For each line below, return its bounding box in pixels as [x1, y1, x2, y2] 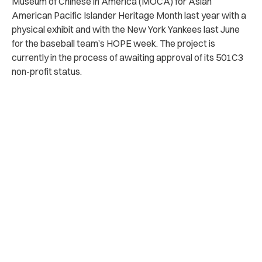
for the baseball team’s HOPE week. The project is [12, 37, 215, 49]
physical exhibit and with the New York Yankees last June [12, 23, 240, 35]
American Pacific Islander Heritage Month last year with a [12, 9, 246, 21]
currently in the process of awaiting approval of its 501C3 [12, 51, 243, 63]
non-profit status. [12, 65, 82, 77]
